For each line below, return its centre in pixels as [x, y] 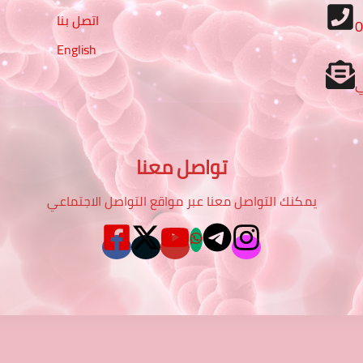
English [76, 50]
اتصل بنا [77, 21]
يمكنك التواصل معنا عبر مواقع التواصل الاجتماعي [181, 201]
